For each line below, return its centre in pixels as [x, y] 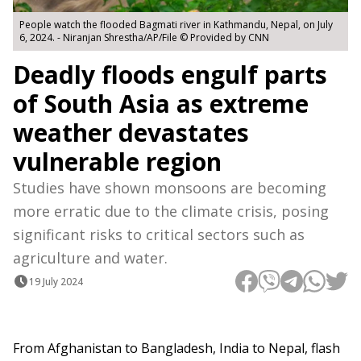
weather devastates [131, 133]
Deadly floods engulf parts [170, 75]
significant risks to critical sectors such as [159, 235]
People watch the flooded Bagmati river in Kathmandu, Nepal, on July [176, 25]
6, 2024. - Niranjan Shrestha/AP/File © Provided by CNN [144, 38]
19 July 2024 [56, 281]
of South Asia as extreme [161, 104]
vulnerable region [117, 162]
